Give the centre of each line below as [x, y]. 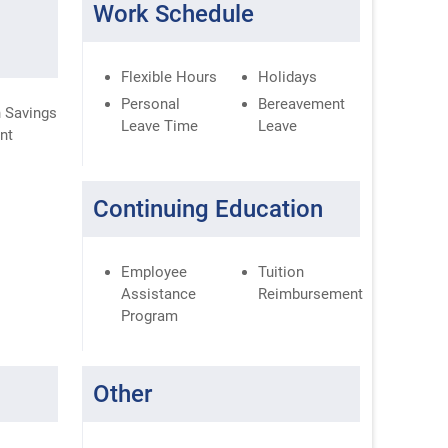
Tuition [281, 271]
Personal [151, 103]
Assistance [159, 293]
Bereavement [302, 103]
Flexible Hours [169, 76]
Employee [154, 271]
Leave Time [160, 125]
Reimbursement [311, 293]
